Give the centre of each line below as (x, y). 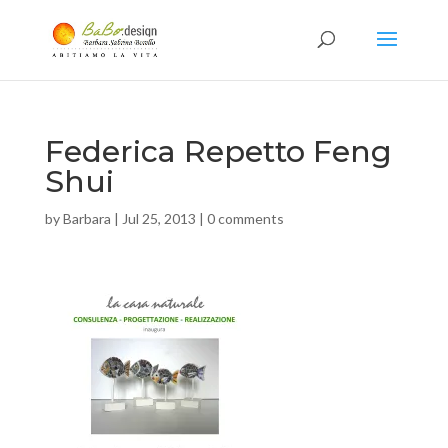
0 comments (245, 218)
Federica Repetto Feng (218, 151)
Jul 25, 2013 (158, 218)
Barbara (86, 218)
